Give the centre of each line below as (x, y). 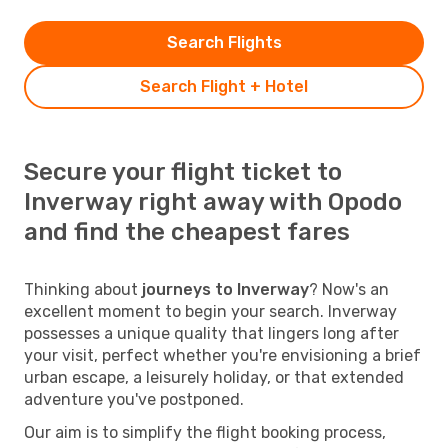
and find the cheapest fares (187, 231)
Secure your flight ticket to (183, 171)
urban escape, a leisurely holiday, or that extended (214, 377)
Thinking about (83, 289)
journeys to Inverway (225, 289)
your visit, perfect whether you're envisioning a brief (222, 355)
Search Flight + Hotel (224, 86)
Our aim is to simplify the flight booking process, (205, 432)
